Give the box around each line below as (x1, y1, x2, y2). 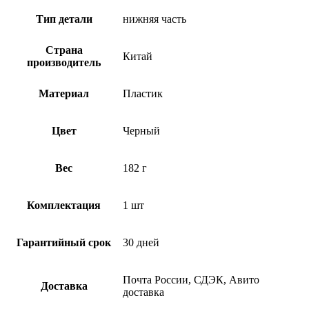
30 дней (123, 236, 159, 248)
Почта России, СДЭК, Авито (123, 273, 259, 286)
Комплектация (27, 199, 101, 211)
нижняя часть (123, 12, 186, 25)
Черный (123, 124, 160, 137)
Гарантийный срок (17, 236, 111, 248)
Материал (39, 87, 89, 99)
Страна (45, 43, 83, 56)
